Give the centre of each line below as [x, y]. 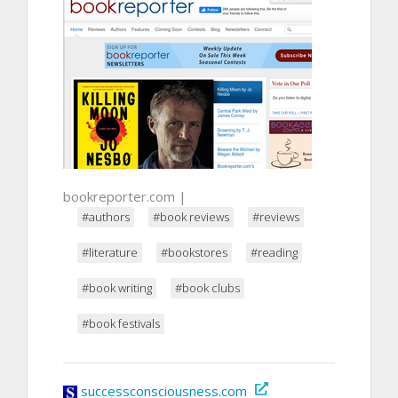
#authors [106, 216]
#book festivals [121, 323]
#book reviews [191, 216]
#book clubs [207, 287]
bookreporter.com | [125, 196]
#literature [110, 252]
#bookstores [194, 252]
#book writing [117, 287]
